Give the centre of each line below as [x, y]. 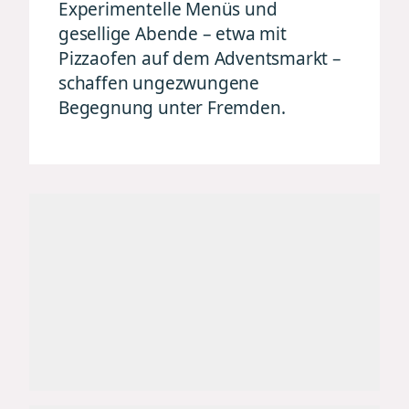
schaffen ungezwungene [159, 83]
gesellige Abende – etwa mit [173, 33]
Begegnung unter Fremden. [172, 107]
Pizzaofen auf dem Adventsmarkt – [200, 58]
